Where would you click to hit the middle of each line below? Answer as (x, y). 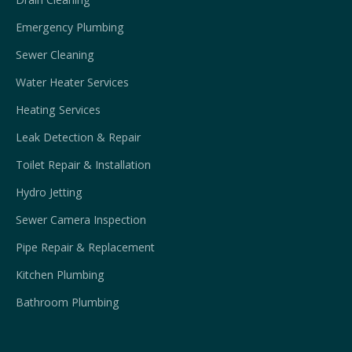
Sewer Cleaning (55, 55)
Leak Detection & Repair (78, 137)
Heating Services (58, 110)
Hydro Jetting (49, 192)
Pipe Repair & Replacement (85, 247)
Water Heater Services (72, 82)
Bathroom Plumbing (68, 302)
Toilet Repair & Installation (83, 165)
